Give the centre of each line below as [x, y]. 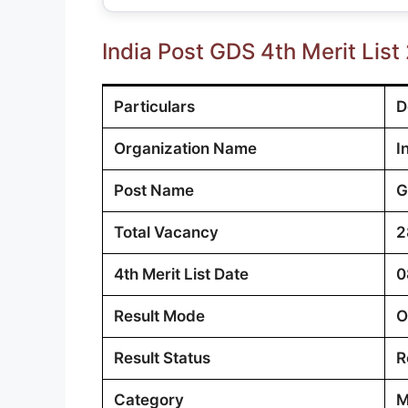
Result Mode [159, 316]
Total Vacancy [166, 232]
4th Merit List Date [181, 274]
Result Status [162, 357]
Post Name [154, 190]
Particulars [154, 106]
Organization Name [185, 148]
